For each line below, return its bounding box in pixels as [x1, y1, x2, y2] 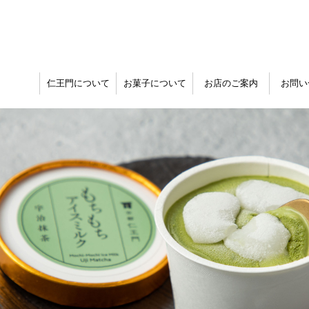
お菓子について [123, 78, 186, 88]
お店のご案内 [204, 78, 258, 88]
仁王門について [46, 78, 110, 88]
